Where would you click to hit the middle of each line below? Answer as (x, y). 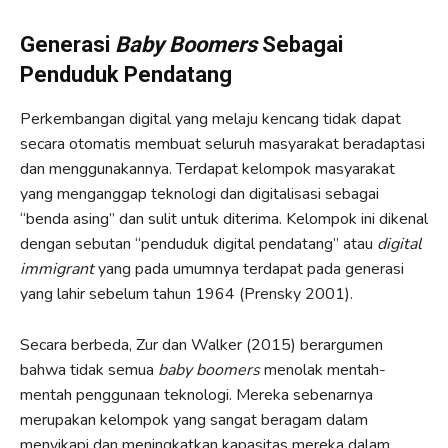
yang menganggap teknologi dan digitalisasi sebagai (199, 193)
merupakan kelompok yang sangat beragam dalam (194, 419)
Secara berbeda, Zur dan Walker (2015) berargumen (201, 344)
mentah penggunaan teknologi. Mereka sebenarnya (196, 394)
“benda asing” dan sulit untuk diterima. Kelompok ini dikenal (224, 218)
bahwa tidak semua (89, 369)
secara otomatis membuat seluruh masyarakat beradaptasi (222, 143)
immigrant (57, 268)
